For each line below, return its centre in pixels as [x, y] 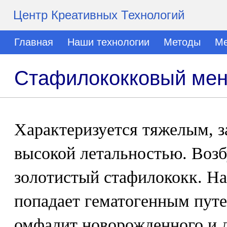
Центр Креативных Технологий [99, 15]
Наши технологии [108, 42]
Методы [182, 42]
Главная [34, 42]
